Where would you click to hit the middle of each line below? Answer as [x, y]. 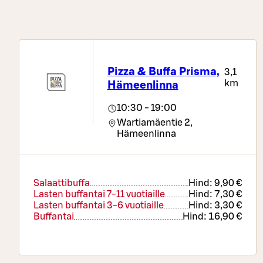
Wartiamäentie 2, [154, 123]
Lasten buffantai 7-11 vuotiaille [99, 195]
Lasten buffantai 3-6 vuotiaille [99, 206]
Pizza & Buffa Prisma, [163, 72]
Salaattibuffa [62, 183]
